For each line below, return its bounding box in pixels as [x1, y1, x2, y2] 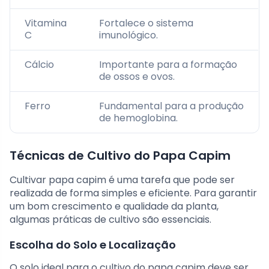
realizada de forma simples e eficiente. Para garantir [10, 186, 257, 201]
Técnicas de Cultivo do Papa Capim [10, 147, 231, 165]
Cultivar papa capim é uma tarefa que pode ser [10, 173, 235, 187]
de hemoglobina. [99, 111, 178, 125]
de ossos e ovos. [99, 70, 175, 84]
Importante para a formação [99, 58, 237, 72]
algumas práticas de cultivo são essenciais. [10, 213, 211, 227]
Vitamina [25, 16, 67, 31]
